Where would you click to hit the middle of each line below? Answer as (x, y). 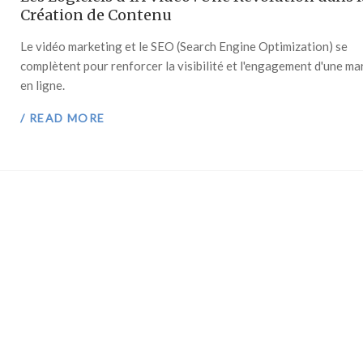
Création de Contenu (96, 15)
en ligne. (43, 85)
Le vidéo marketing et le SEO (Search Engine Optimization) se (184, 47)
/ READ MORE (63, 117)
